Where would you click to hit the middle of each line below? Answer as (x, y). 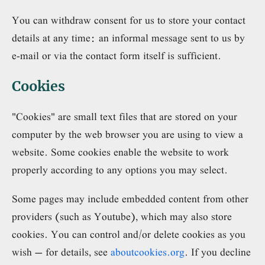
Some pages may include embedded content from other (130, 199)
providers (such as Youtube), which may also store (122, 216)
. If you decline (218, 252)
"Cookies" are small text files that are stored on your (125, 117)
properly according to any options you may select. (120, 170)
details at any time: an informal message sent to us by (128, 38)
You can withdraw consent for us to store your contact (129, 20)
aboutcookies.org (148, 252)
